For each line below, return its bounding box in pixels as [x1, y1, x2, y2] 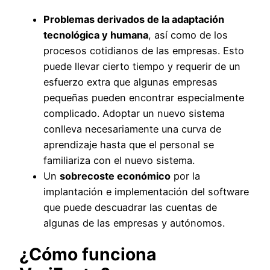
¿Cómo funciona [19, 244, 156, 265]
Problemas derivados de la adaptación [43, 13, 224, 25]
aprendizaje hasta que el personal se [43, 138, 214, 151]
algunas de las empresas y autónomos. [43, 216, 225, 229]
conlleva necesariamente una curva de [43, 122, 221, 135]
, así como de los [148, 28, 228, 41]
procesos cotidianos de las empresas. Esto [43, 44, 244, 57]
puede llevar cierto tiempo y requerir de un [43, 60, 240, 72]
